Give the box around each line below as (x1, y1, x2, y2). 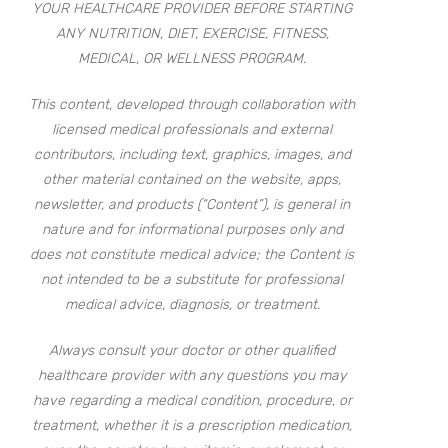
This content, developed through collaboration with (29, 96, 356, 113)
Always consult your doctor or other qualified (49, 342, 336, 359)
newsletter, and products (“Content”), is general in (34, 196, 351, 213)
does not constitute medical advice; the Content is (30, 246, 355, 263)
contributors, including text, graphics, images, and (33, 146, 351, 163)
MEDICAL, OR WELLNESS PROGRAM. (78, 50, 307, 67)
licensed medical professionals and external (52, 121, 333, 138)
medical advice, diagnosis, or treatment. (64, 296, 320, 313)
